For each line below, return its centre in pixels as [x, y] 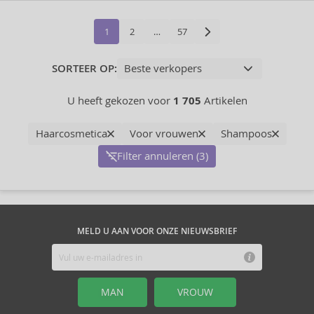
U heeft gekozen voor [120, 101]
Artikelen [224, 101]
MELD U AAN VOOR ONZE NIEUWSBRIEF [157, 231]
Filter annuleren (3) [163, 156]
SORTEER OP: [84, 69]
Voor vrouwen [164, 134]
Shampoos [246, 134]
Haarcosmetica [71, 134]
